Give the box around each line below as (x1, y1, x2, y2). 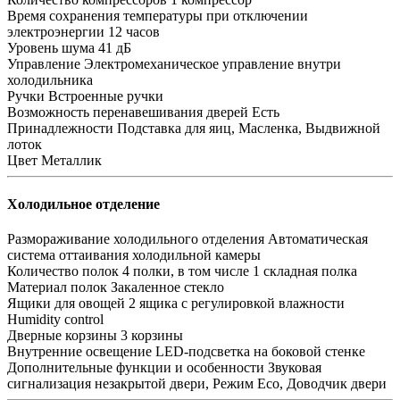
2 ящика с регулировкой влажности (129, 296, 345, 312)
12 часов (108, 23, 160, 39)
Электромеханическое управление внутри (84, 55, 341, 71)
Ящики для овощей (7, 296, 125, 312)
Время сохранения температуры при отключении (7, 7, 308, 23)
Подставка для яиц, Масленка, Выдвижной (117, 120, 380, 136)
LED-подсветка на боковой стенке (155, 344, 365, 360)
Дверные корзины (7, 328, 117, 344)
